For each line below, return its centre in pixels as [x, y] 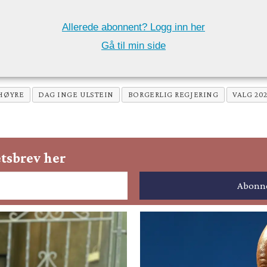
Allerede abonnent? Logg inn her [133, 27]
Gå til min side [133, 46]
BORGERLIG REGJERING [173, 95]
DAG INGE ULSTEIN [76, 95]
